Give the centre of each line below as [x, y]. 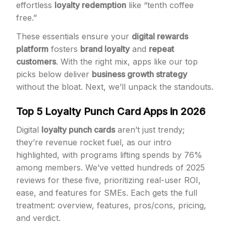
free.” [26, 18]
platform [32, 49]
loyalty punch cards [78, 130]
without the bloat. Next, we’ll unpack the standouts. [115, 87]
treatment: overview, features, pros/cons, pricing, [111, 205]
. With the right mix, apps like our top [127, 62]
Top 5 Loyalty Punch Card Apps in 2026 [111, 111]
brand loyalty [105, 49]
